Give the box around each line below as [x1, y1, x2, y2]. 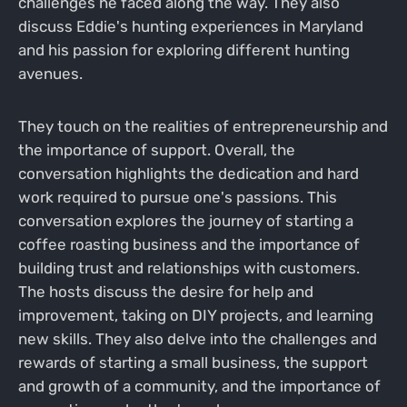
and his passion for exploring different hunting [17, 41, 350, 60]
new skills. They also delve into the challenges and [17, 330, 377, 349]
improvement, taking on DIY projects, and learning [17, 306, 373, 325]
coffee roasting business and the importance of [17, 235, 360, 254]
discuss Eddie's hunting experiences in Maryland [17, 17, 363, 36]
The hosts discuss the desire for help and [17, 283, 313, 302]
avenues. [17, 65, 86, 84]
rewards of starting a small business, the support [17, 353, 368, 372]
